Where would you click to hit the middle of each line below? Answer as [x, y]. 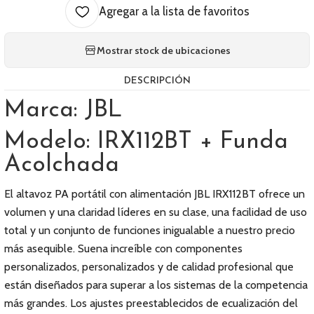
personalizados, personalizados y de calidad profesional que [149, 267]
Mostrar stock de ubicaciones [163, 50]
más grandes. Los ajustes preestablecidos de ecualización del [151, 303]
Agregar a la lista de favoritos [174, 11]
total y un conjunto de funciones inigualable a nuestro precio [150, 230]
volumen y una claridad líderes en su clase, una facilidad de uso [156, 212]
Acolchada [62, 165]
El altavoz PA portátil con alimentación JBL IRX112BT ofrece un [155, 194]
